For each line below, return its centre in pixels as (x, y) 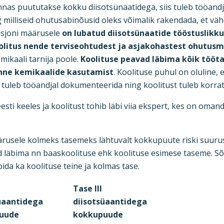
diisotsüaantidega (110, 201)
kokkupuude (98, 214)
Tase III (87, 188)
